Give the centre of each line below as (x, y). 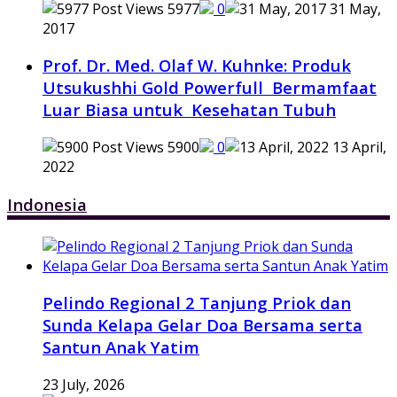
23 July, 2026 (84, 384)
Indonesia (47, 204)
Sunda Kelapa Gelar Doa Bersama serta (202, 325)
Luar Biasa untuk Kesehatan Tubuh (189, 110)
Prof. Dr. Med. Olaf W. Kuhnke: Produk (197, 66)
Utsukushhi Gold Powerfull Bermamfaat (210, 88)
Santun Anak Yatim (121, 347)
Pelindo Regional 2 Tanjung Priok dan (197, 303)
